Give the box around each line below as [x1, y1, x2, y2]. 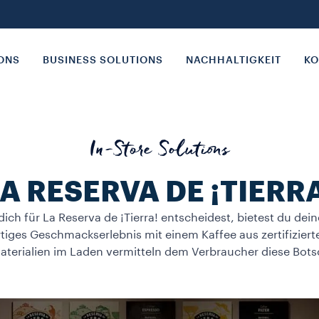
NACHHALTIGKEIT [186, 56, 282, 66]
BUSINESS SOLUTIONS [43, 56, 164, 66]
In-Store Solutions [89, 142, 230, 162]
